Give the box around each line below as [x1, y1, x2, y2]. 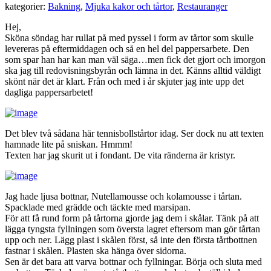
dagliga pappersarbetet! [5, 87, 93, 98]
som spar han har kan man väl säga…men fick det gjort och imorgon [5, 54, 266, 65]
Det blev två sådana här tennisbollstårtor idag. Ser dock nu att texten [5, 128, 264, 139]
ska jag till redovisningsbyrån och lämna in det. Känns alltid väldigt [5, 65, 261, 76]
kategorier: [5, 1, 48, 12]
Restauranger [177, 1, 227, 12]
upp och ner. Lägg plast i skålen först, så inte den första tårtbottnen [5, 235, 257, 246]
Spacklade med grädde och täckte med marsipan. [5, 202, 191, 213]
